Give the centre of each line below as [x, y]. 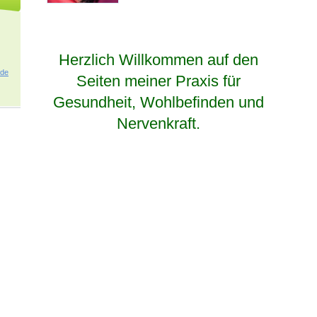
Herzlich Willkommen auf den [158, 59]
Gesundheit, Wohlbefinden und [158, 102]
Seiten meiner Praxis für [158, 81]
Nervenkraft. [158, 123]
